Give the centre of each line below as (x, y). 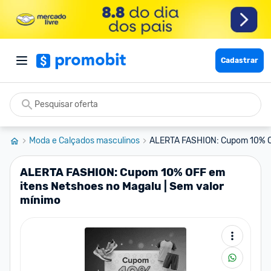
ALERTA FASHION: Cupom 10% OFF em (123, 172)
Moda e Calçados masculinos (84, 141)
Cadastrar (240, 60)
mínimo (40, 200)
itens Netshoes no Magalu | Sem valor (122, 186)
